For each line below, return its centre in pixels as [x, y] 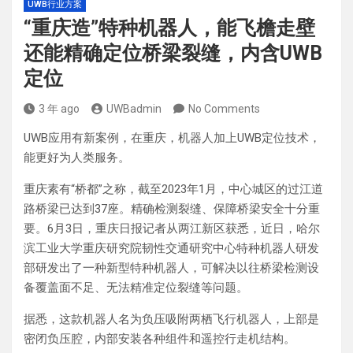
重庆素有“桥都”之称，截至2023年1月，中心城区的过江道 [173, 189]
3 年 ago [59, 108]
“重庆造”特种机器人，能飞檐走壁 [169, 28]
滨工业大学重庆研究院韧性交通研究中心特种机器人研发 [171, 248]
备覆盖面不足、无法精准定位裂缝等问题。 [136, 287]
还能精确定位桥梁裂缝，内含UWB [173, 53]
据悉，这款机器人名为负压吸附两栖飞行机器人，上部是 [171, 319]
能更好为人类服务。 [77, 157]
